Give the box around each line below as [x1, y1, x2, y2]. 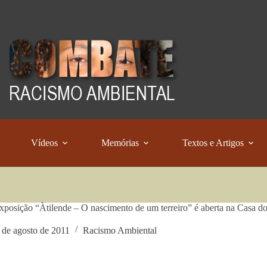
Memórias [101, 138, 139, 148]
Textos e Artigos [182, 138, 244, 148]
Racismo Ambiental [82, 225, 157, 235]
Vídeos [31, 138, 58, 148]
